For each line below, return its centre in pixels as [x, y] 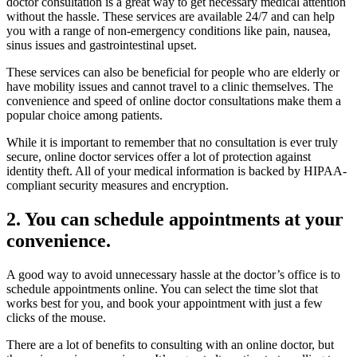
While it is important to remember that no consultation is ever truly [172, 142]
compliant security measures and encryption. [118, 185]
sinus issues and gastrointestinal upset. [102, 45]
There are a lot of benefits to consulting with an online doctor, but [170, 344]
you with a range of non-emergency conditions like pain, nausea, [169, 30]
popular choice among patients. [84, 115]
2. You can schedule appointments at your [175, 219]
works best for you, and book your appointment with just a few [165, 303]
